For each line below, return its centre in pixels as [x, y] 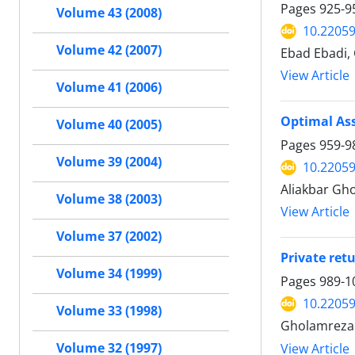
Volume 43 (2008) [109, 13]
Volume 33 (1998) [109, 311]
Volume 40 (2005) [109, 124]
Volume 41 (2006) [109, 87]
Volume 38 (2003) [109, 199]
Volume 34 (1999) [109, 273]
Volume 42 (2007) [109, 50]
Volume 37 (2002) [109, 236]
